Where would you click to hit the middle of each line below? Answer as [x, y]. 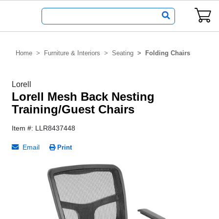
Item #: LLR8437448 [44, 128]
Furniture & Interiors [72, 53]
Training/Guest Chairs [73, 109]
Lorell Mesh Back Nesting [83, 97]
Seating [123, 53]
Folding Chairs [168, 53]
